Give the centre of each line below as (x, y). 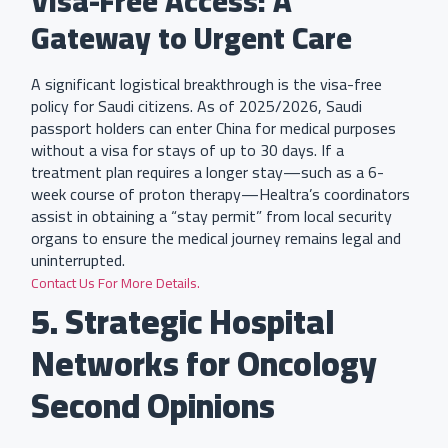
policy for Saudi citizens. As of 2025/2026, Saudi (196, 105)
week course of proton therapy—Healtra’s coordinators (220, 193)
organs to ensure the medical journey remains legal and (216, 237)
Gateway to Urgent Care (191, 37)
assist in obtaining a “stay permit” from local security (211, 215)
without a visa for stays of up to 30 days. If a (187, 149)
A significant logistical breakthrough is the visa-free (206, 83)
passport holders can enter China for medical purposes (213, 127)
